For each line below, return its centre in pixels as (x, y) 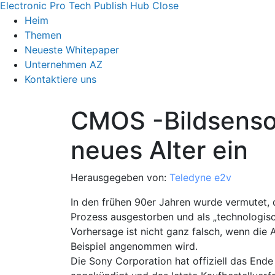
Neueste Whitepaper (72, 50)
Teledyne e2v (200, 178)
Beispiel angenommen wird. (134, 246)
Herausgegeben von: (120, 178)
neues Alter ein (159, 150)
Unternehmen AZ (64, 65)
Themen (43, 35)
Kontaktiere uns (60, 79)
